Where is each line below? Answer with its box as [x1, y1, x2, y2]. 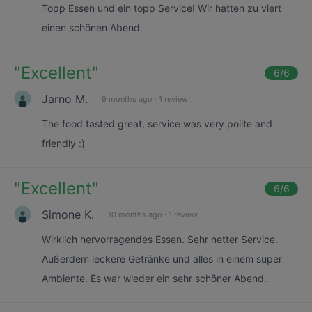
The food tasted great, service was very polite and [42, 118, 272, 130]
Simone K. [42, 207, 94, 221]
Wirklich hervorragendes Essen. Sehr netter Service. [42, 233, 278, 245]
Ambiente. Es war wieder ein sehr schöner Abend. [42, 272, 267, 284]
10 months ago [108, 209, 162, 219]
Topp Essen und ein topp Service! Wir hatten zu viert [42, 2, 281, 14]
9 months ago [102, 93, 153, 104]
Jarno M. [42, 91, 88, 106]
